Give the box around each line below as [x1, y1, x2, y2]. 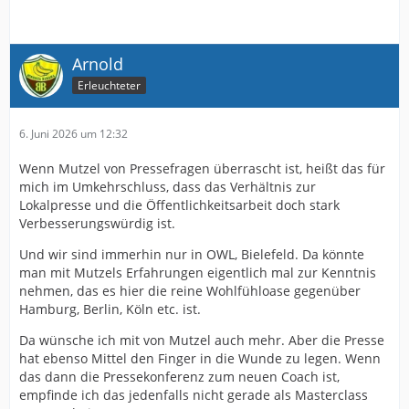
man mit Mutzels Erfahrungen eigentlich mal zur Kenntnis [19, 264, 376, 281]
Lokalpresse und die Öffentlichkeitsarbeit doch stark [19, 196, 340, 214]
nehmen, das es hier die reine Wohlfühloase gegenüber [19, 282, 361, 299]
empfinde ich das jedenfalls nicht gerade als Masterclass [19, 386, 368, 404]
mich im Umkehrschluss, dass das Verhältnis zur [19, 178, 316, 195]
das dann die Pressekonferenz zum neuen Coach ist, [19, 368, 340, 385]
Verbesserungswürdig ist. [19, 215, 175, 232]
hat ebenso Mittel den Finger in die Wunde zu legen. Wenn [19, 350, 381, 367]
